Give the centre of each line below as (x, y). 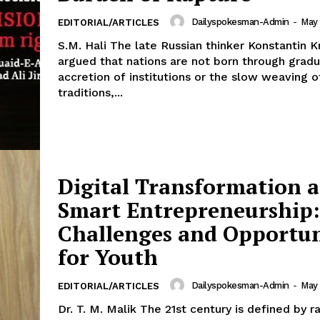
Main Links (190, 271)
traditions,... (90, 93)
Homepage (162, 305)
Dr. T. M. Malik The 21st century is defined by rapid (99, 309)
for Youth (108, 257)
